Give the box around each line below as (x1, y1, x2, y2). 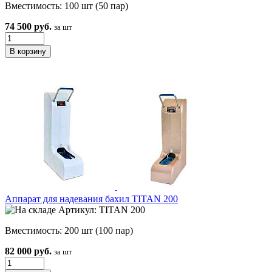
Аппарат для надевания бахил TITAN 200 (5, 194, 178, 205)
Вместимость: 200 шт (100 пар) (5, 225, 133, 236)
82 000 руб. (5, 246, 52, 257)
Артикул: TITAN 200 (56, 205, 145, 216)
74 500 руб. (5, 21, 52, 32)
